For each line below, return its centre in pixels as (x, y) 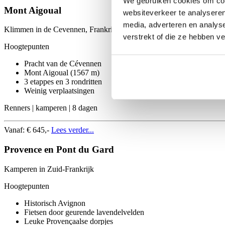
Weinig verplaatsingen (59, 91)
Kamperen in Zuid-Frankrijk (49, 169)
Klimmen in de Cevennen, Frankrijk (61, 30)
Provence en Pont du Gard (59, 149)
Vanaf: (15, 130)
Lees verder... (73, 130)
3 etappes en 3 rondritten (63, 82)
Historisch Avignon (55, 203)
